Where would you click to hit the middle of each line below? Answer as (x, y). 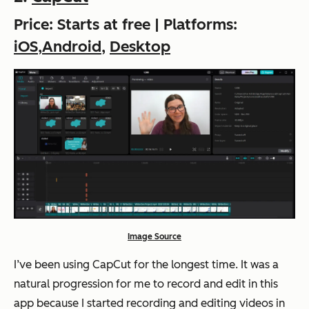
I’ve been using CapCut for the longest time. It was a (146, 265)
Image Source (154, 237)
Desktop (140, 46)
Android (72, 46)
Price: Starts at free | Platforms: (126, 24)
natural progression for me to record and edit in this (146, 284)
